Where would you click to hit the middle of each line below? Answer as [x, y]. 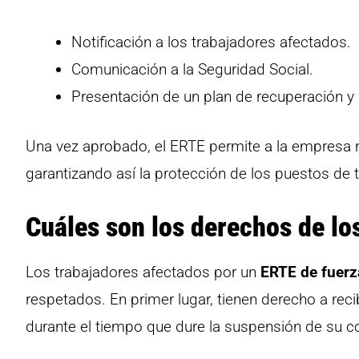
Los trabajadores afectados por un [143, 272]
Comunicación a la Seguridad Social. [192, 69]
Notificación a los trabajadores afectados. [211, 42]
